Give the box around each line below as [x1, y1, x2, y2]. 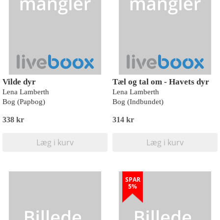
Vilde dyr [2, 77, 36, 86]
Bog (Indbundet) [112, 98, 164, 106]
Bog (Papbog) [2, 98, 45, 106]
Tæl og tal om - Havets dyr [112, 77, 209, 86]
